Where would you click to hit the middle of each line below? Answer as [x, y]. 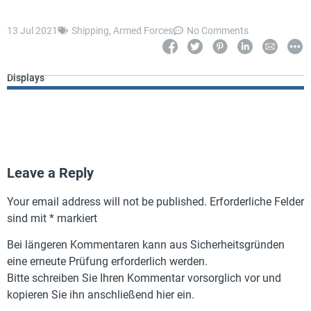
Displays [26, 77]
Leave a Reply [50, 173]
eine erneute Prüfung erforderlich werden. [107, 261]
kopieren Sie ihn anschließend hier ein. [101, 294]
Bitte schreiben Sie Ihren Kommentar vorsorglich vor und [144, 278]
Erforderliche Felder [257, 201]
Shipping [90, 30]
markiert [76, 218]
